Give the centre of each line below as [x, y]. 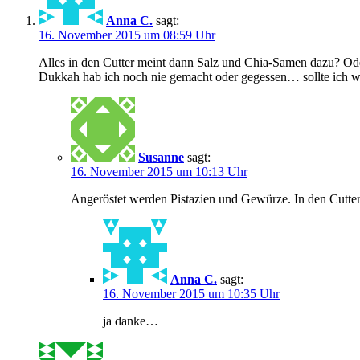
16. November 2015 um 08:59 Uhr [127, 35]
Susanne [161, 157]
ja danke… [131, 321]
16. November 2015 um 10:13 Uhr [159, 171]
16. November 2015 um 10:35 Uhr [191, 293]
